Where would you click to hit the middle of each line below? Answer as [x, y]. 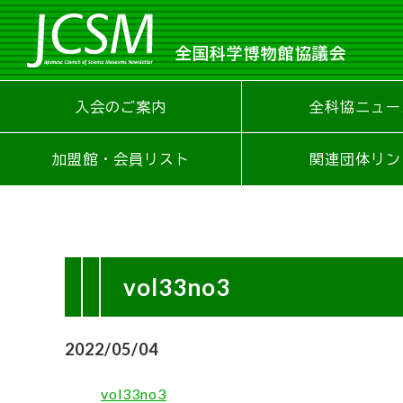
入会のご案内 [121, 106]
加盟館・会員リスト [121, 158]
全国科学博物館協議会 [261, 53]
